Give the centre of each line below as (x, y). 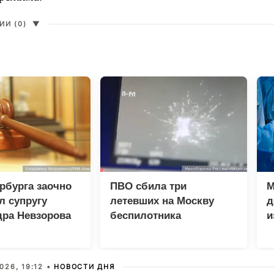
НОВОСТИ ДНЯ (84, 267)
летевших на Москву (162, 201)
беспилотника (146, 216)
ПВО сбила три (148, 186)
